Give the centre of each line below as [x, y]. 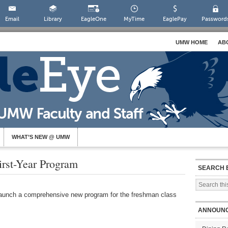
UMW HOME [192, 42]
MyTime [134, 19]
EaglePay [175, 19]
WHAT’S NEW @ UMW [41, 137]
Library [53, 19]
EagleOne [93, 19]
